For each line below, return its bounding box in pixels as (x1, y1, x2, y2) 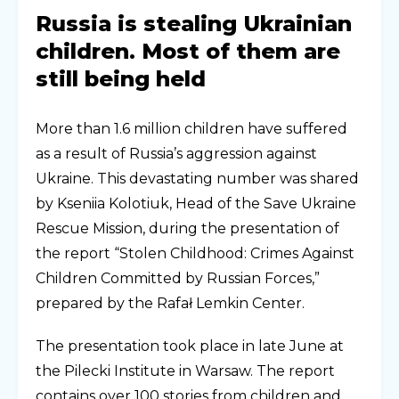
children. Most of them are (36, 37, 340, 64)
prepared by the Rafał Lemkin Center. (36, 294, 305, 312)
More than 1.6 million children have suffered (36, 119, 347, 137)
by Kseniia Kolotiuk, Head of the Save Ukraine (36, 194, 356, 212)
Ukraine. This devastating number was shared (36, 169, 359, 187)
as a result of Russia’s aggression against (36, 144, 317, 162)
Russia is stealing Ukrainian (36, 10, 352, 37)
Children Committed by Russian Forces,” (36, 269, 320, 287)
